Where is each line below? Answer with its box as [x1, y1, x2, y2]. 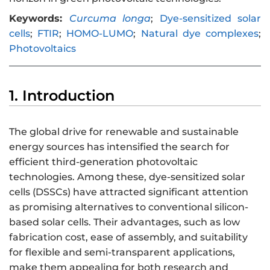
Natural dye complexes [140, 28, 259, 40]
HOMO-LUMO [66, 28, 134, 40]
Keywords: [9, 13, 62, 25]
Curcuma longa [69, 13, 151, 25]
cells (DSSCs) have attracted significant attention [9, 186, 248, 198]
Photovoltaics [9, 43, 76, 55]
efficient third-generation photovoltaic [9, 155, 198, 168]
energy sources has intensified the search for [9, 140, 230, 152]
